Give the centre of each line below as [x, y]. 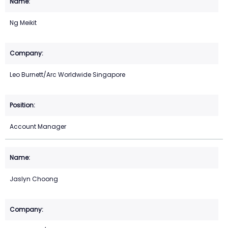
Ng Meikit [23, 23]
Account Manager [38, 127]
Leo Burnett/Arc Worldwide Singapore [67, 75]
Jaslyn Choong [34, 179]
